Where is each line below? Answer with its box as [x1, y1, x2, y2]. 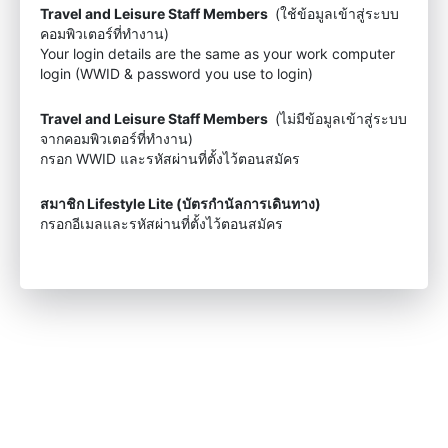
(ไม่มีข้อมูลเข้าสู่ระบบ [271, 110, 407, 127]
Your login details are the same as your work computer [40, 45, 395, 62]
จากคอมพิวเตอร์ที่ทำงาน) [40, 130, 193, 147]
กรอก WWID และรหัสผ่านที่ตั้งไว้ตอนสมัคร [40, 150, 300, 167]
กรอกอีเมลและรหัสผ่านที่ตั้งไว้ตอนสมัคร [40, 215, 283, 232]
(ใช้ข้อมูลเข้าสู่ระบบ [271, 5, 399, 22]
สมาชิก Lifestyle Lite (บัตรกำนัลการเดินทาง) [40, 195, 321, 212]
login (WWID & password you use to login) [40, 65, 313, 82]
